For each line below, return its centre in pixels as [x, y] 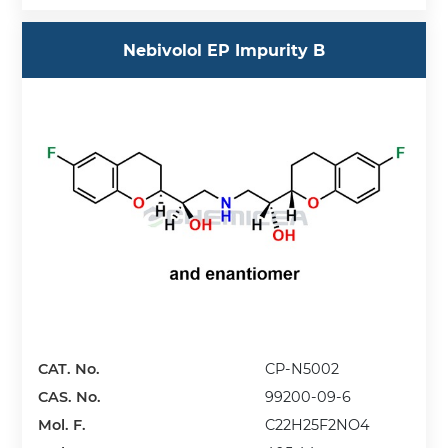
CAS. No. [70, 397]
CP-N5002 [302, 369]
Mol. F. [62, 425]
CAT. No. [69, 369]
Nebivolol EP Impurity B [224, 50]
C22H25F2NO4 [318, 425]
